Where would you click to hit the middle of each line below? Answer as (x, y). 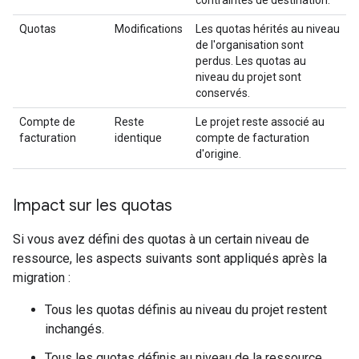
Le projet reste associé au (260, 122)
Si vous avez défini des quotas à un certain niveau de (161, 239)
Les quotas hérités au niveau (268, 29)
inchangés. (75, 329)
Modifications (149, 29)
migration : (42, 278)
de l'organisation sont (250, 45)
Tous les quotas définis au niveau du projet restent (186, 310)
